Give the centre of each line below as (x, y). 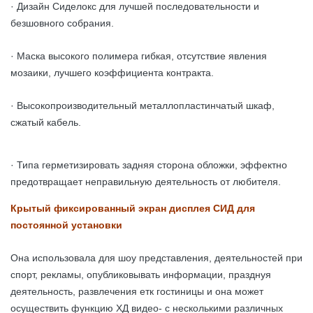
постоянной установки (66, 225)
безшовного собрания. (62, 23)
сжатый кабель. (46, 122)
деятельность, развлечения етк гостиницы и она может (137, 291)
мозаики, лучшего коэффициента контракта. (112, 73)
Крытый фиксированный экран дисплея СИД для (133, 208)
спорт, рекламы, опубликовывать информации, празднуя (141, 275)
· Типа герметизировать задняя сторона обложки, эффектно (149, 165)
